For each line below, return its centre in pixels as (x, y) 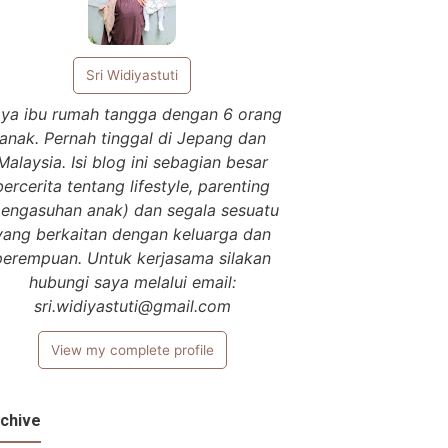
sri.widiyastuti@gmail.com (132, 305)
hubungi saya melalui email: (132, 281)
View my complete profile (132, 349)
